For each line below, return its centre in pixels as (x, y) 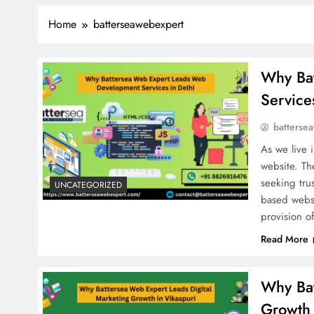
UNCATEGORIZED (88, 185)
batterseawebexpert (138, 25)
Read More (285, 239)
